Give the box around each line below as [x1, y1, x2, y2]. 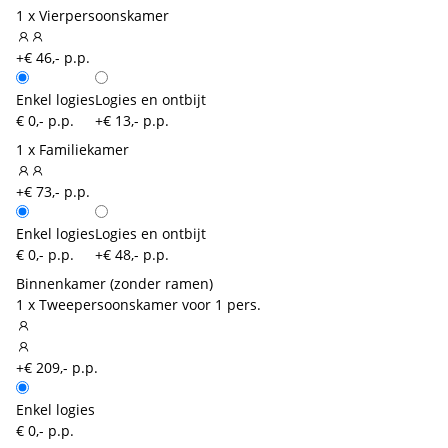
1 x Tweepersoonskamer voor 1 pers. [16, 294, 261, 314]
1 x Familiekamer [16, 139, 129, 159]
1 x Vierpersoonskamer [16, 5, 169, 25]
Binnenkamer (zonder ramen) [16, 273, 213, 293]
